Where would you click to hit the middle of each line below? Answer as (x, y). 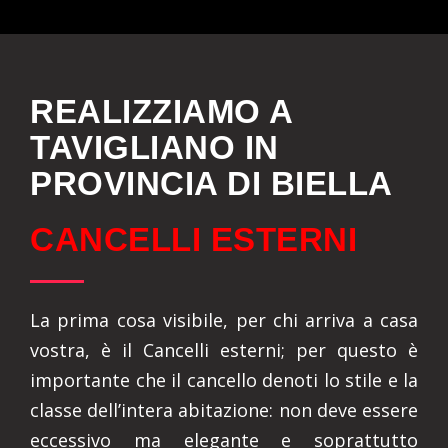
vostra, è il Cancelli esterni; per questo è (224, 350)
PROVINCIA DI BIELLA (211, 183)
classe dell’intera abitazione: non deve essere (224, 410)
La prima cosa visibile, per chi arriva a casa (224, 320)
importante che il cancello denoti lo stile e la (224, 380)
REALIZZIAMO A (161, 111)
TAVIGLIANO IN (154, 147)
